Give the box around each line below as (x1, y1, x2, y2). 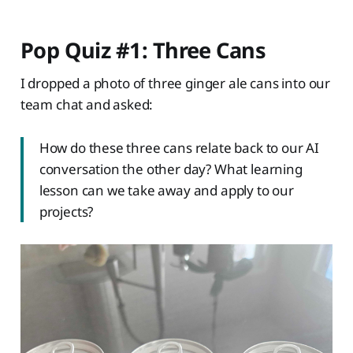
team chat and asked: (20, 95, 154, 114)
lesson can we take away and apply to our (39, 181, 294, 200)
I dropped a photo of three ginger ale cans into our (20, 74, 331, 93)
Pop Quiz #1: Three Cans (20, 35, 266, 65)
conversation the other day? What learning (39, 160, 303, 179)
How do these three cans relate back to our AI (39, 139, 320, 158)
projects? (39, 203, 94, 221)
